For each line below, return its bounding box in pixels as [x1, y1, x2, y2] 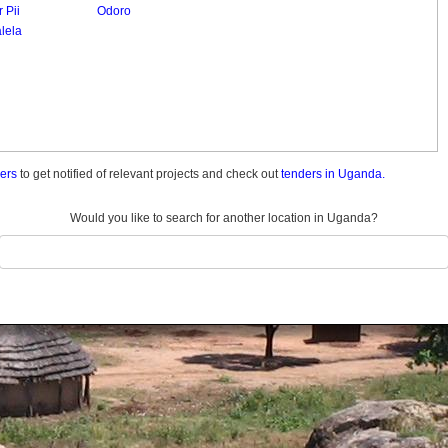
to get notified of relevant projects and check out [17, 167, 281, 181]
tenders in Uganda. [281, 167, 385, 181]
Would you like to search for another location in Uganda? [70, 211, 378, 225]
